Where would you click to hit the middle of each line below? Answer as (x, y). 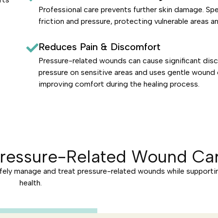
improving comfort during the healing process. (119, 84)
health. (30, 183)
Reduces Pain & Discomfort (99, 47)
